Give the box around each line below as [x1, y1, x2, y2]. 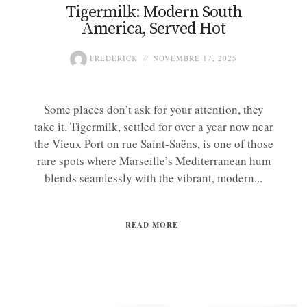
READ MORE [125, 219, 178, 231]
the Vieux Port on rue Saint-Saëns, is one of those [34, 136, 273, 152]
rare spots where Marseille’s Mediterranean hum [36, 153, 271, 169]
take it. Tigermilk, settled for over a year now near [34, 119, 273, 135]
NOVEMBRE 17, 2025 [153, 52, 237, 63]
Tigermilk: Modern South [65, 1, 242, 23]
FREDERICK [87, 52, 138, 63]
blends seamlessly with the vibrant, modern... [45, 170, 262, 186]
